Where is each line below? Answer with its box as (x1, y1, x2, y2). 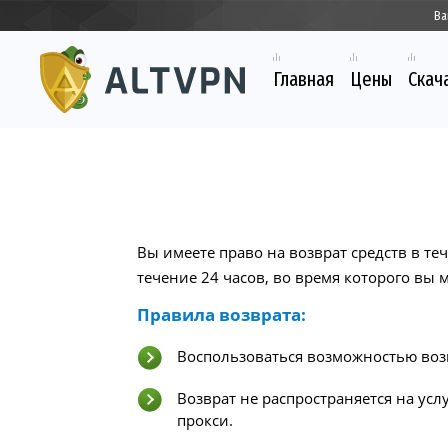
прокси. (177, 410, 233, 430)
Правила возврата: (137, 303, 306, 326)
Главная (273, 67, 334, 92)
